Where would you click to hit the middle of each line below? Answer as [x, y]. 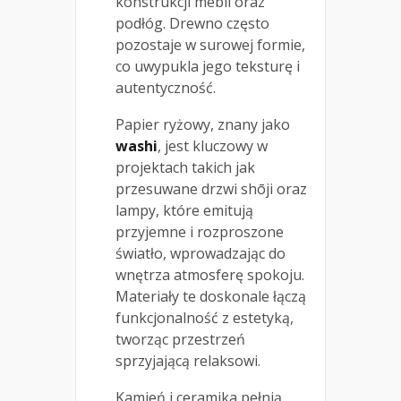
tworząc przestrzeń [180, 339]
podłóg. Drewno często [192, 23]
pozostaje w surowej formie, [210, 44]
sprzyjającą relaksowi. [188, 360]
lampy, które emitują [184, 210]
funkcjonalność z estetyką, [205, 317]
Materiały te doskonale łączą [211, 296]
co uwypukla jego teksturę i [208, 66]
